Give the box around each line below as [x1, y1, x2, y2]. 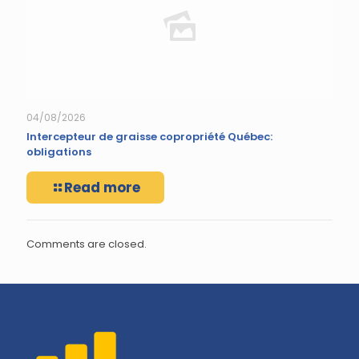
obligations [26, 144, 91, 159]
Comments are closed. [26, 236, 147, 252]
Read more [64, 178, 140, 197]
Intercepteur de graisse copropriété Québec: [26, 129, 272, 144]
